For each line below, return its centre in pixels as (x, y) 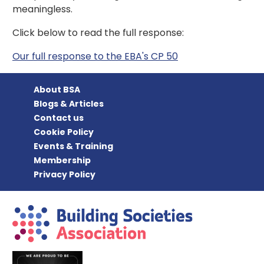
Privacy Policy (65, 175)
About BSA (57, 90)
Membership (62, 161)
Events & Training (74, 146)
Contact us (59, 118)
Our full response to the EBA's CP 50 (95, 57)
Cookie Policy (64, 132)
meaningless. (42, 9)
